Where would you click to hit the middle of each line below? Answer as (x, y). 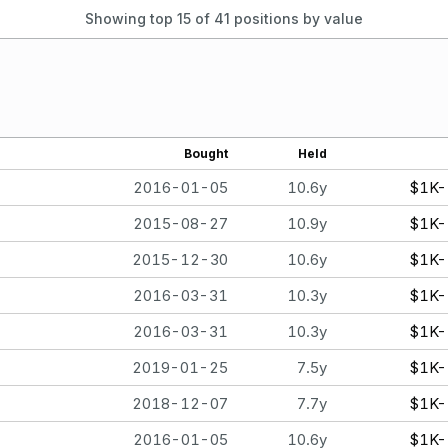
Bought (206, 153)
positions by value (296, 18)
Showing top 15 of (149, 18)
